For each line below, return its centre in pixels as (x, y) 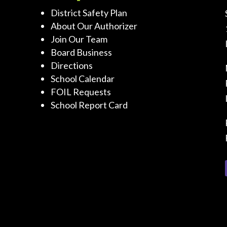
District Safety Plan (89, 12)
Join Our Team (79, 39)
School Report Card (89, 105)
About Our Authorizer (94, 26)
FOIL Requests (81, 91)
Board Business (81, 52)
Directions (71, 65)
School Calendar (82, 78)
